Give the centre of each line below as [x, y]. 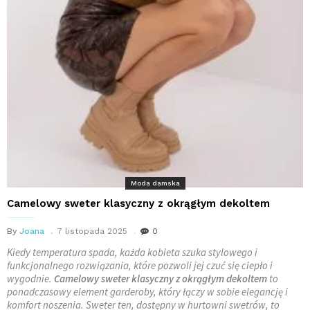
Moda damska [155, 183]
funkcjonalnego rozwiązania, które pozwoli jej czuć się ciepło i [140, 265]
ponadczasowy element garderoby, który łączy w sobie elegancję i [147, 291]
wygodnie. [30, 278]
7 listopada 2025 [92, 231]
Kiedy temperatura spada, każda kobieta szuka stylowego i [132, 252]
